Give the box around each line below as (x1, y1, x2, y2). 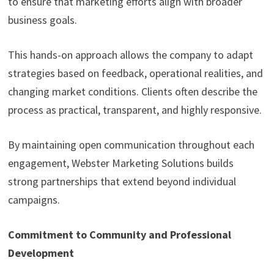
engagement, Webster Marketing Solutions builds (7, 156, 234, 171)
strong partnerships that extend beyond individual (7, 174, 236, 189)
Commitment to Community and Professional (7, 228, 231, 242)
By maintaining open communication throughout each (7, 138, 254, 152)
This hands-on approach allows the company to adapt (7, 48, 253, 62)
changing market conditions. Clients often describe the (7, 84, 257, 99)
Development (7, 246, 74, 261)
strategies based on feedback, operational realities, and (7, 66, 263, 81)
